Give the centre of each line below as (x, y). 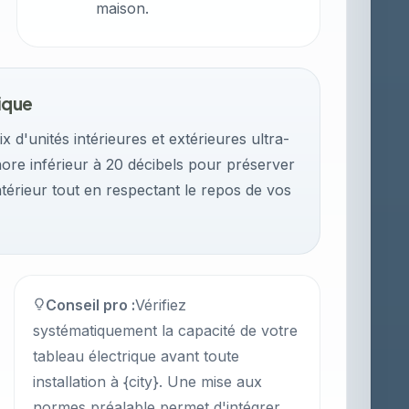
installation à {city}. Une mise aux (148, 382)
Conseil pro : (91, 305)
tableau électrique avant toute (136, 356)
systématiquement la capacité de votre (166, 330)
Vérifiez (161, 305)
